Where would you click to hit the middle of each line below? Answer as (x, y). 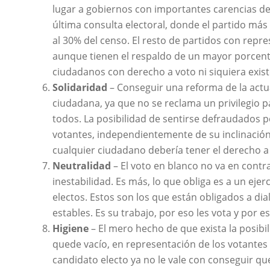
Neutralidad (82, 165)
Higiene (71, 228)
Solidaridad (80, 87)
